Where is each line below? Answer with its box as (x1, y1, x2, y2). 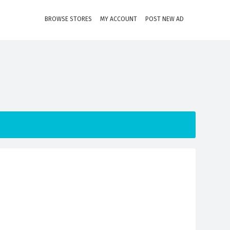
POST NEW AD (145, 15, 184, 23)
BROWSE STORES (45, 15, 92, 23)
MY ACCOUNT (100, 15, 137, 23)
